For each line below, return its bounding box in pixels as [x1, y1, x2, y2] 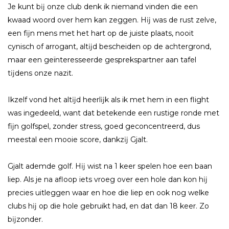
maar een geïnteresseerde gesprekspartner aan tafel [8, 55, 196, 64]
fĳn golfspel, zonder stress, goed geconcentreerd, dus [8, 122, 200, 131]
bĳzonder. [8, 215, 43, 224]
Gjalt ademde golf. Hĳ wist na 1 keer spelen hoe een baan [8, 162, 212, 171]
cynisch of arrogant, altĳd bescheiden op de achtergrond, [8, 41, 211, 51]
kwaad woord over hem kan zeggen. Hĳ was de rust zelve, [8, 15, 216, 25]
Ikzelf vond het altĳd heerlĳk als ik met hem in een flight [8, 95, 209, 105]
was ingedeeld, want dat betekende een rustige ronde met [8, 108, 219, 118]
